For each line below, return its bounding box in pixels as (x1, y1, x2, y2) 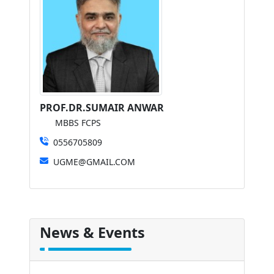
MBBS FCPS (55, 117, 101, 128)
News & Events (40, 223, 145, 242)
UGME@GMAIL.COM (53, 156, 135, 168)
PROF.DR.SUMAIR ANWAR (40, 101, 164, 114)
